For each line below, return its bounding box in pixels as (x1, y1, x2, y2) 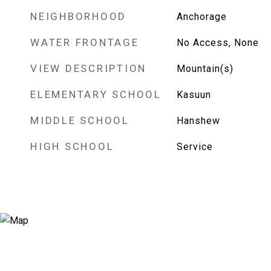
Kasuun (176, 89, 211, 100)
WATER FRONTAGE (30, 36, 139, 48)
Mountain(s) (176, 63, 233, 74)
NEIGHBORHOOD (30, 10, 126, 22)
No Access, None (176, 37, 259, 48)
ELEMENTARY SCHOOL (30, 88, 162, 100)
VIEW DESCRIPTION (30, 62, 146, 74)
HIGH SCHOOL (30, 140, 114, 152)
